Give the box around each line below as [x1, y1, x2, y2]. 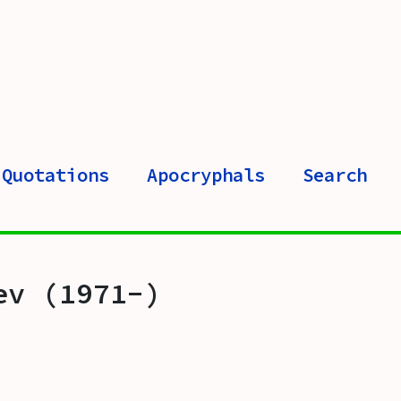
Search [302, 164, 367, 188]
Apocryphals [147, 164, 265, 188]
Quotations [2, 164, 110, 188]
